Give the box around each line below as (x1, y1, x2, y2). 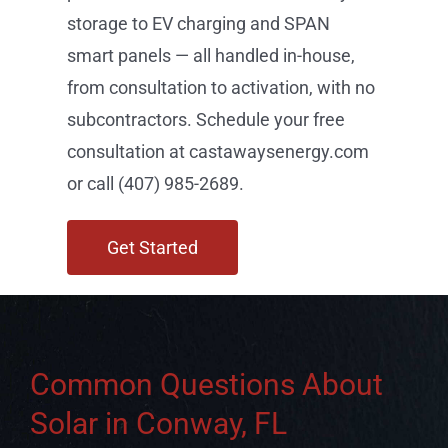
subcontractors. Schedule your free (67, 108, 346, 130)
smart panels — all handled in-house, (67, 44, 356, 66)
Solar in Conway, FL (29, 405, 287, 441)
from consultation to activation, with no (67, 76, 376, 98)
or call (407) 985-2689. (67, 172, 245, 194)
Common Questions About (29, 366, 383, 402)
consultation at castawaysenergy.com (67, 140, 370, 162)
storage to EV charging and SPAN (67, 12, 331, 34)
